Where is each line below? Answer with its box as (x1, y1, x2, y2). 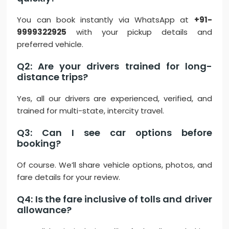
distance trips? (17, 71, 88, 84)
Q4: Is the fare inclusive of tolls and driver (17, 193, 212, 206)
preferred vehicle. (17, 39, 84, 50)
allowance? (17, 203, 72, 217)
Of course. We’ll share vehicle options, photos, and (17, 159, 212, 171)
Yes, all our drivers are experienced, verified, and (17, 93, 212, 104)
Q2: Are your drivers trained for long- (17, 60, 212, 73)
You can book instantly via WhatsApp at (17, 14, 194, 26)
